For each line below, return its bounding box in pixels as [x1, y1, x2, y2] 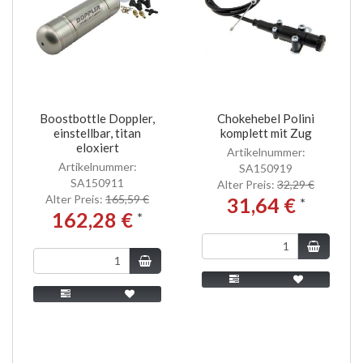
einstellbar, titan [53, 125, 141, 140]
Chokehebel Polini [217, 110, 314, 126]
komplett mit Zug [220, 125, 312, 140]
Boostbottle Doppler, [40, 110, 155, 126]
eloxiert [75, 139, 119, 155]
